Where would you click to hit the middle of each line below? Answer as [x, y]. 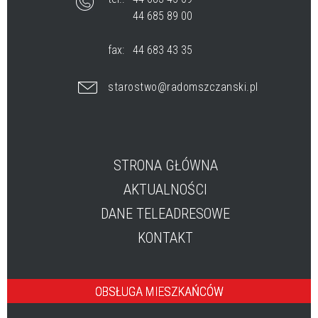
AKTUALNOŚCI [165, 189]
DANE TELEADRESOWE [165, 213]
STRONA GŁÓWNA [165, 165]
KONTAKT [165, 237]
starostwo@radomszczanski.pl [183, 87]
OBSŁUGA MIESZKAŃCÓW [159, 291]
